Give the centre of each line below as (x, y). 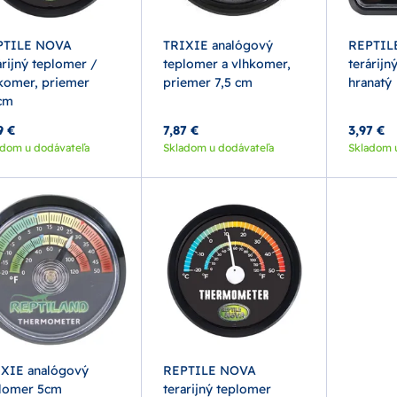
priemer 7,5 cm (208, 82)
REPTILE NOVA (210, 370)
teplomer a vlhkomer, (227, 63)
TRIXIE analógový (218, 45)
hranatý (370, 82)
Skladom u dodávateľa (219, 147)
